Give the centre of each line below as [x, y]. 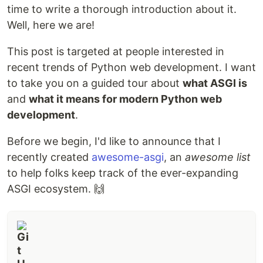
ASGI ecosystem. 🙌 [56, 188]
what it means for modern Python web [125, 99]
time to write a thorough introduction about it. [122, 9]
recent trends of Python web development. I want [131, 67]
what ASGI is [215, 83]
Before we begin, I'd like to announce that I [114, 141]
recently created [49, 157]
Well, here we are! [51, 25]
